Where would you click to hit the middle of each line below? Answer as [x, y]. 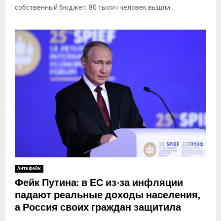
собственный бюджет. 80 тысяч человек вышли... [95, 7]
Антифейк [29, 168]
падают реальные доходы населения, [107, 195]
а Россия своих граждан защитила [98, 207]
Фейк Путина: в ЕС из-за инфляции [99, 183]
